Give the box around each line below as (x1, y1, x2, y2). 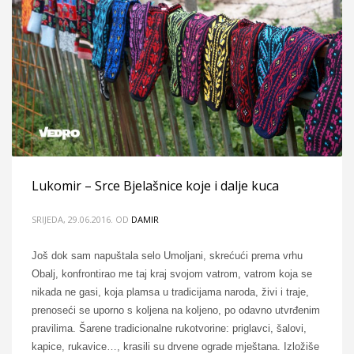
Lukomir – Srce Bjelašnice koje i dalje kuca (32, 177, 279, 194)
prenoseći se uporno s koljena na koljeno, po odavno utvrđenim (32, 304, 320, 316)
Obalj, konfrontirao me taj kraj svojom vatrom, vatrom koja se (32, 268, 312, 280)
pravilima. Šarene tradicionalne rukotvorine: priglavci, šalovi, (32, 322, 307, 334)
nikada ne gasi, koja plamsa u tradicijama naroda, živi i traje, (32, 286, 309, 298)
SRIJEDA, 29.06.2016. (32, 213, 113, 225)
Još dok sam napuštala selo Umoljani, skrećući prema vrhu (32, 250, 303, 262)
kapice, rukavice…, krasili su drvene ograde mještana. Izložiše (32, 341, 319, 352)
